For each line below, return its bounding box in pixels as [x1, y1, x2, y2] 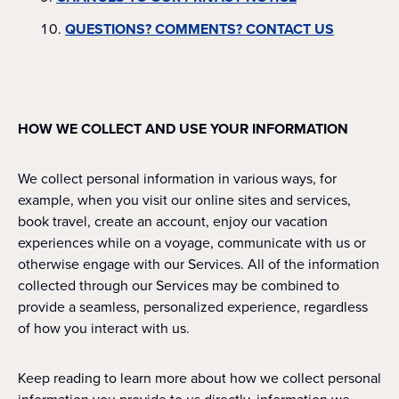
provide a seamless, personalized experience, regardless [18, 297, 368, 317]
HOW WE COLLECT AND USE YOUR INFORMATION [18, 118, 348, 139]
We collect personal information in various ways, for [18, 168, 337, 189]
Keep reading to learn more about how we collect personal [18, 368, 381, 388]
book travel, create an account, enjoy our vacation [18, 211, 328, 232]
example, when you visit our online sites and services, [18, 190, 351, 210]
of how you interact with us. [18, 318, 193, 338]
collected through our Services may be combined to [18, 275, 339, 296]
